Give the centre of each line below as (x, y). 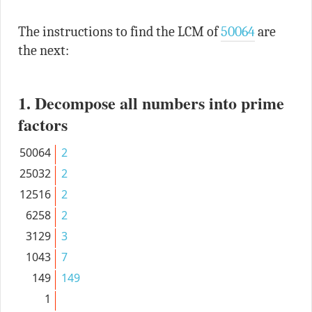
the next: (43, 50)
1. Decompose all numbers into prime (151, 102)
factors (42, 124)
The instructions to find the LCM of (119, 31)
